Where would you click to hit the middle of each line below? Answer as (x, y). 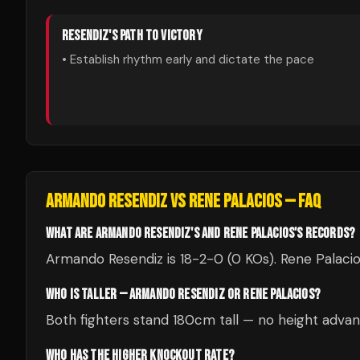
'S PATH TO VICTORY (155, 36)
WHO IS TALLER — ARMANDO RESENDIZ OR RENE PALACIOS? (183, 295)
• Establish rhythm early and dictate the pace (188, 59)
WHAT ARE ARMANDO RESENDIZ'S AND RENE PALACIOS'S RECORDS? (200, 233)
